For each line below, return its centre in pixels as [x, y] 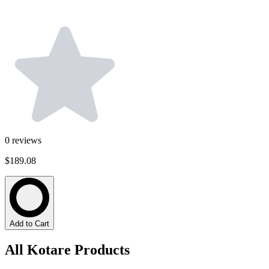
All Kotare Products [67, 250]
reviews [27, 141]
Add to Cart [29, 224]
